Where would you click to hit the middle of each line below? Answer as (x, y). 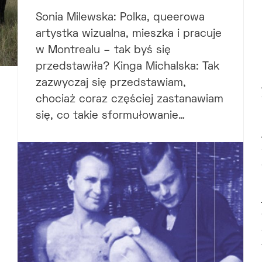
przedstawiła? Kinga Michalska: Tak (127, 67)
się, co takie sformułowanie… (110, 116)
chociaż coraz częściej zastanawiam (129, 100)
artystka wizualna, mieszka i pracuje (128, 35)
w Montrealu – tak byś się (103, 51)
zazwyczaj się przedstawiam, (111, 84)
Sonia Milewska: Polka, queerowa (120, 18)
